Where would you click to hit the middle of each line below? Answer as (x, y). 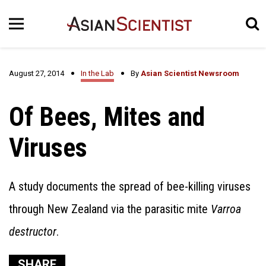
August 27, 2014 (37, 73)
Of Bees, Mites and (107, 117)
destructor (33, 232)
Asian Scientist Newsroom (190, 73)
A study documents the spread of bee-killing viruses (130, 186)
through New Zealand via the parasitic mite (110, 209)
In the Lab (97, 73)
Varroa (226, 209)
